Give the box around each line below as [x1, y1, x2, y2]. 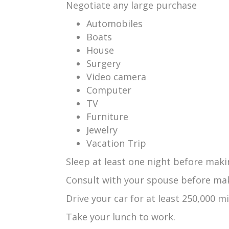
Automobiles [86, 17, 143, 30]
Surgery [86, 57, 121, 70]
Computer [86, 84, 131, 96]
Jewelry [86, 124, 118, 136]
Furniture [86, 110, 128, 123]
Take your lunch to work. [66, 211, 175, 223]
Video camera [86, 71, 146, 83]
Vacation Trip [86, 137, 146, 149]
